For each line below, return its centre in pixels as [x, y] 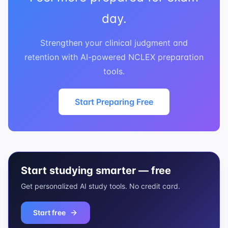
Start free [49, 213]
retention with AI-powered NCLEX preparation [114, 57]
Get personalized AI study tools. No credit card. [101, 186]
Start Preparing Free [114, 102]
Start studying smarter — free [96, 171]
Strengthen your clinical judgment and [114, 43]
